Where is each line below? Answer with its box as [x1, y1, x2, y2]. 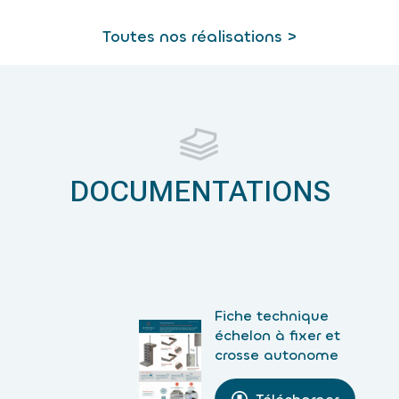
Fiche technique [214, 305, 329, 325]
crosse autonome [214, 345, 338, 364]
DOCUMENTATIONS [69, 174, 330, 208]
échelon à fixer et [214, 325, 340, 345]
